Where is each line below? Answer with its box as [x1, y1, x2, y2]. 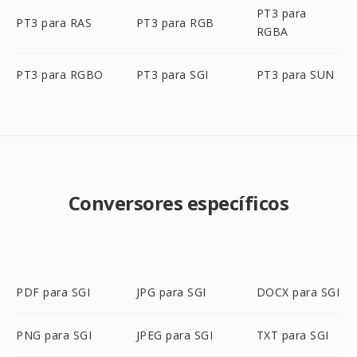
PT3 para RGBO [16, 67, 104, 82]
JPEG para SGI [135, 328, 214, 343]
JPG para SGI [135, 284, 206, 300]
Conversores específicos [68, 190, 289, 216]
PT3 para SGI [135, 67, 209, 82]
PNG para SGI [16, 328, 92, 343]
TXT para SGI [256, 328, 329, 343]
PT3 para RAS [16, 14, 92, 30]
